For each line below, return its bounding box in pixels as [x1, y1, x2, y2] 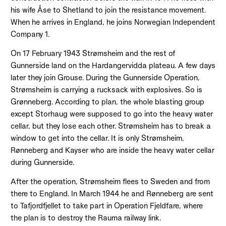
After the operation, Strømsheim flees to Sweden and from [10, 177, 210, 186]
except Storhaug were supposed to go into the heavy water [10, 109, 213, 119]
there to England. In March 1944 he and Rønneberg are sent [10, 189, 213, 198]
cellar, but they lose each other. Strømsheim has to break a [10, 122, 211, 131]
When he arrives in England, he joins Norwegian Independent [10, 18, 215, 27]
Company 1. [10, 30, 49, 39]
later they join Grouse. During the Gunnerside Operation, [10, 73, 200, 82]
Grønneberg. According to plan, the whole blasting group [10, 97, 204, 106]
